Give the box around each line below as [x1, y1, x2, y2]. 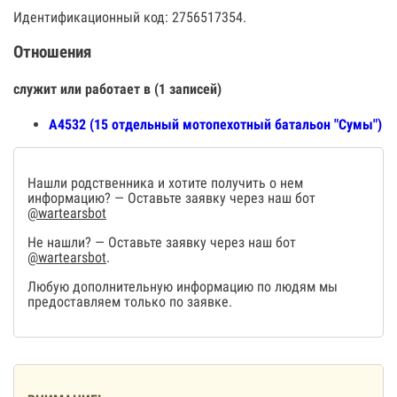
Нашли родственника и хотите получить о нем [27, 175, 303, 192]
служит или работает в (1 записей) [13, 80, 222, 97]
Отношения [13, 42, 91, 62]
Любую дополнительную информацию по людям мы [27, 278, 338, 296]
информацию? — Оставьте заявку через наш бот [27, 190, 315, 207]
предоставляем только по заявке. [27, 293, 232, 311]
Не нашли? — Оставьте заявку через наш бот [27, 234, 296, 252]
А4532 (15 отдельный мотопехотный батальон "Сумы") [49, 116, 382, 134]
